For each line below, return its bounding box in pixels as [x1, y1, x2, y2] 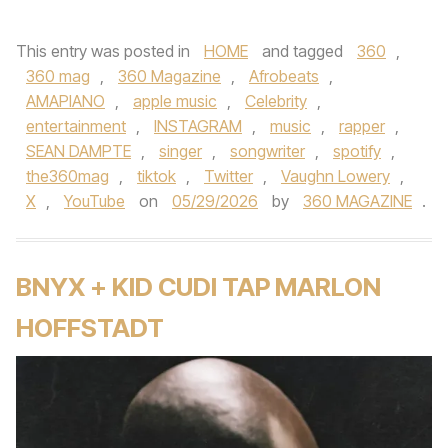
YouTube [64, 191, 125, 211]
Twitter [204, 166, 253, 186]
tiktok [137, 166, 176, 186]
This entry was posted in [16, 41, 194, 61]
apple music [133, 91, 217, 111]
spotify [333, 141, 381, 161]
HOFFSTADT [16, 312, 164, 343]
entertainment [26, 116, 126, 136]
